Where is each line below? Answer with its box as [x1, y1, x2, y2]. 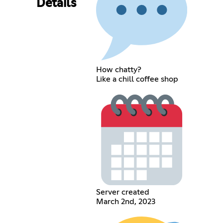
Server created [96, 188, 149, 197]
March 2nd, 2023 [96, 198, 155, 206]
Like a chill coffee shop [96, 75, 178, 84]
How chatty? [96, 66, 141, 74]
